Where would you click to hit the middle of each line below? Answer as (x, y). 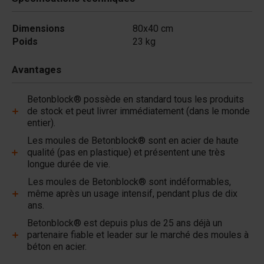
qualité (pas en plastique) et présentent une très (126, 152)
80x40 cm (153, 29)
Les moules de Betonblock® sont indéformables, (130, 182)
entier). (42, 123)
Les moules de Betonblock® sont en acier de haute (133, 141)
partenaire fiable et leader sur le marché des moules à (138, 235)
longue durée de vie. (68, 164)
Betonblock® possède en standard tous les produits (136, 99)
